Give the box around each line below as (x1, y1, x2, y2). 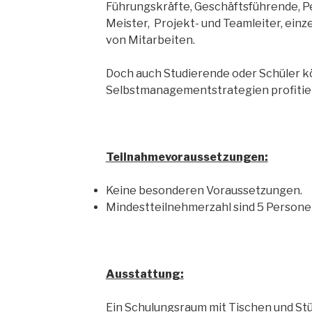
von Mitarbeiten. (105, 33, 195, 47)
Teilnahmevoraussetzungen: (105, 150, 268, 164)
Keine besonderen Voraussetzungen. (105, 184, 302, 197)
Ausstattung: (105, 267, 184, 281)
